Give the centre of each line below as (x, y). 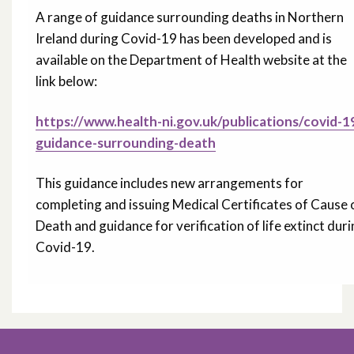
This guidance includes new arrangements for (169, 183)
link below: (66, 81)
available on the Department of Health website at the (191, 60)
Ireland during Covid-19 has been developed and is (184, 39)
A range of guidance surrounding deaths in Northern (190, 17)
